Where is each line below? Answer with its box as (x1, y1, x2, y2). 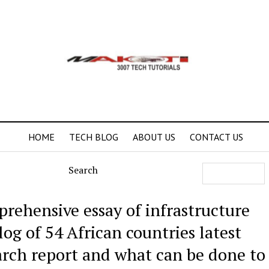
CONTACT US (190, 131, 243, 143)
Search (68, 163, 98, 177)
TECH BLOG (69, 131, 118, 143)
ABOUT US (133, 131, 175, 143)
